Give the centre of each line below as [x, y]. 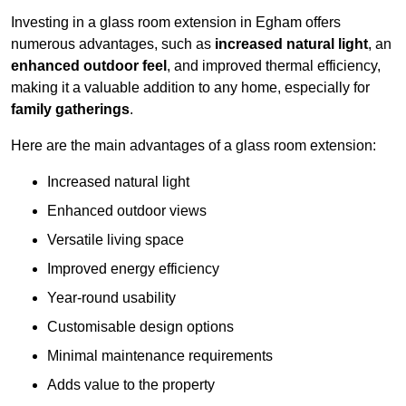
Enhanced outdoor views [127, 211]
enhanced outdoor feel [89, 66]
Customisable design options [140, 327]
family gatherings [70, 110]
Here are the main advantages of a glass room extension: [193, 146]
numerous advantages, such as [113, 44]
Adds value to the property [131, 385]
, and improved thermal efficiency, [274, 66]
